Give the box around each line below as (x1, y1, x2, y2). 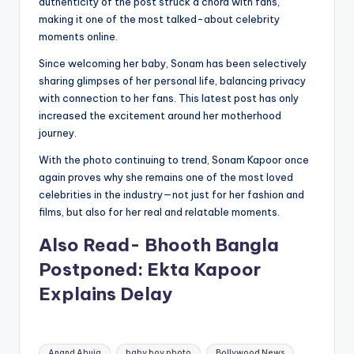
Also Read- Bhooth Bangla (39, 234, 279, 257)
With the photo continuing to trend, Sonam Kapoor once (39, 153, 309, 167)
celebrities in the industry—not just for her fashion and (39, 188, 304, 201)
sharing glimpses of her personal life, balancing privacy (39, 74, 306, 88)
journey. (39, 126, 77, 140)
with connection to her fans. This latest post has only (39, 92, 299, 105)
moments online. (39, 30, 118, 43)
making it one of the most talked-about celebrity (39, 13, 280, 26)
